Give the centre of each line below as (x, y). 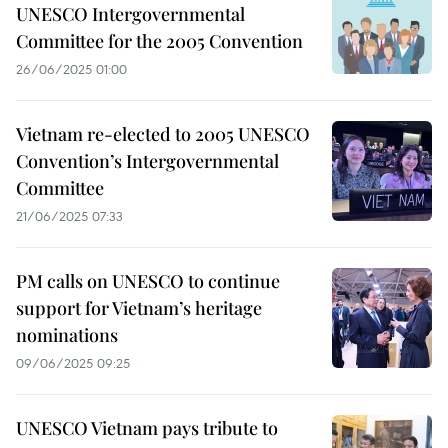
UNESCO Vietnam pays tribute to (147, 428)
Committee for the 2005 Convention (159, 41)
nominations (67, 335)
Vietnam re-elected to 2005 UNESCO (163, 134)
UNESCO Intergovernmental (130, 14)
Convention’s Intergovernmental (147, 161)
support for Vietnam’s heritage (139, 308)
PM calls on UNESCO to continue (148, 281)
